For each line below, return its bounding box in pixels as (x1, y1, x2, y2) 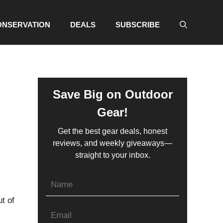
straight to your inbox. (75, 150, 150, 159)
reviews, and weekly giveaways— (53, 138, 172, 147)
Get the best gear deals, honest (58, 126, 167, 135)
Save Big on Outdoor (52, 87, 173, 101)
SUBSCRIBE (115, 20, 160, 29)
